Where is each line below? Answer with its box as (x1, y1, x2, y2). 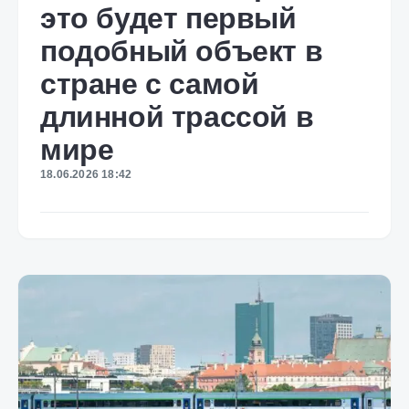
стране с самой (40, 68, 259, 100)
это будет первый (40, 2, 297, 35)
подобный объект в (40, 35, 323, 68)
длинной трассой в (40, 100, 314, 133)
